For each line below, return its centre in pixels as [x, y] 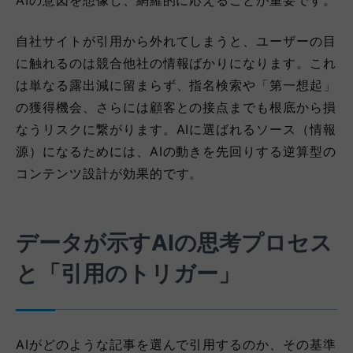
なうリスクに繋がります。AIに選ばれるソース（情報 [176, 129]
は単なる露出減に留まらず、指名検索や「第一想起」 [176, 85]
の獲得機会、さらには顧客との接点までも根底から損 [176, 107]
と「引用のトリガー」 [128, 273]
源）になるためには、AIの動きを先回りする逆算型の [176, 151]
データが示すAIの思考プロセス [174, 242]
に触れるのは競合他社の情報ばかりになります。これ [176, 63]
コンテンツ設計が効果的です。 [110, 173]
